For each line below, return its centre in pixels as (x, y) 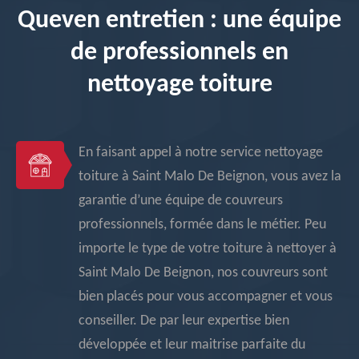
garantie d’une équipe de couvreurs (181, 201)
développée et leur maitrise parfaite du (192, 345)
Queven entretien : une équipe (179, 21)
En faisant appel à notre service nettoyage (201, 153)
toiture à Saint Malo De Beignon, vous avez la (210, 177)
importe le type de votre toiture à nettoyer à (208, 249)
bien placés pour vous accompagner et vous (206, 297)
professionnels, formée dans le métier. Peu (202, 225)
